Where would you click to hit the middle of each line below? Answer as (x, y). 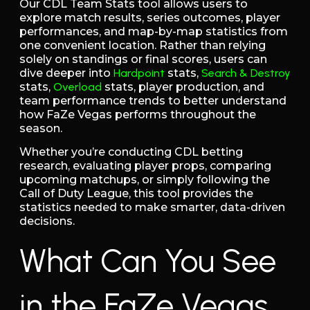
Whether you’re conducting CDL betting (131, 152)
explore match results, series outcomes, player (150, 17)
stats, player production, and (183, 86)
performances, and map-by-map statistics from (154, 31)
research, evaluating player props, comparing (145, 166)
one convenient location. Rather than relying (143, 45)
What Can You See (148, 261)
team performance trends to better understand (153, 100)
